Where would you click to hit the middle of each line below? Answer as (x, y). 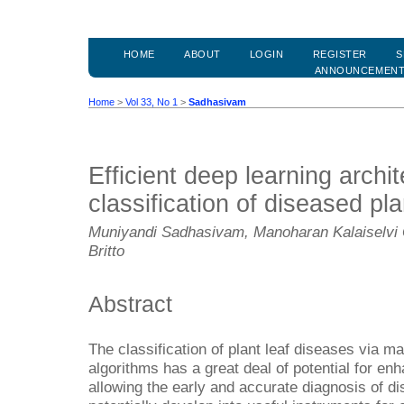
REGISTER (340, 55)
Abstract (130, 303)
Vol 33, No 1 (151, 102)
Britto (106, 251)
